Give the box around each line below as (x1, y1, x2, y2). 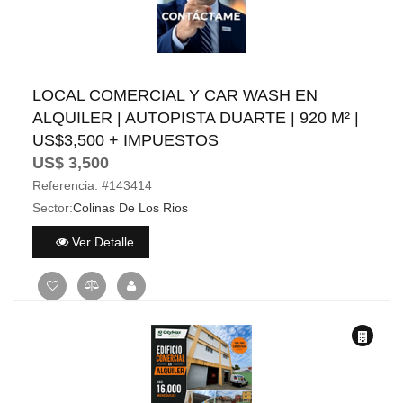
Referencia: (32, 178, 98, 193)
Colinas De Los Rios (73, 201, 188, 215)
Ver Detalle (67, 234, 134, 249)
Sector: (32, 201, 73, 215)
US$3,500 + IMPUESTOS (32, 131, 219, 149)
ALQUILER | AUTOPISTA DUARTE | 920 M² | (32, 109, 359, 127)
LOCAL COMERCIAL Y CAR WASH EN (32, 86, 318, 104)
